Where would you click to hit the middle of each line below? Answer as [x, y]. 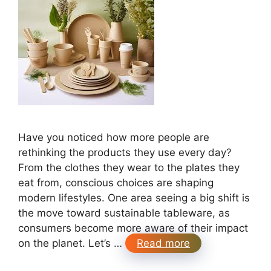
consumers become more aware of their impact [133, 228]
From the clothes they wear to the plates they [129, 168]
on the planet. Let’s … [72, 243]
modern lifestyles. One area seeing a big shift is [134, 198]
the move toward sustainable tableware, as [124, 213]
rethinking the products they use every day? [125, 153]
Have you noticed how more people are [114, 138]
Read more [163, 243]
